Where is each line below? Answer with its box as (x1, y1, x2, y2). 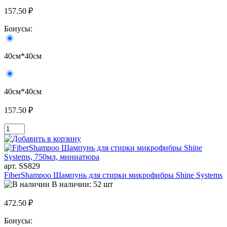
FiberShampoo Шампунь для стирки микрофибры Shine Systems (4, 171, 222, 180)
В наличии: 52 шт (52, 180, 113, 189)
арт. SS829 (4, 162, 40, 171)
